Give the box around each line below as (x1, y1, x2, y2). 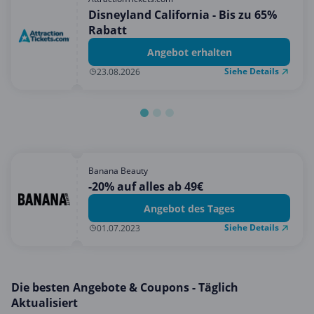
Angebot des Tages (144, 201, 235, 215)
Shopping (11, 50, 62, 66)
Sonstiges (11, 74, 62, 89)
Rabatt (88, 22, 127, 38)
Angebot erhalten (146, 45, 232, 59)
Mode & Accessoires (11, 27, 118, 43)
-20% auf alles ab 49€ (88, 179, 203, 194)
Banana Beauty (88, 165, 148, 177)
